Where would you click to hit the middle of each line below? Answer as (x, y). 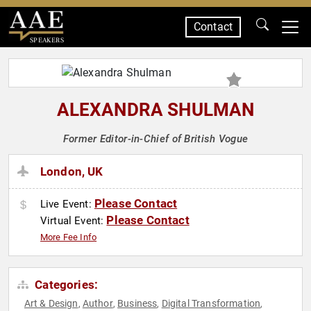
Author (98, 304)
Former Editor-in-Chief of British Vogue (155, 139)
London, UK (72, 172)
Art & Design (51, 304)
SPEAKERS (47, 40)
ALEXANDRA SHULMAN (155, 110)
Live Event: (67, 204)
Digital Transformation (211, 304)
